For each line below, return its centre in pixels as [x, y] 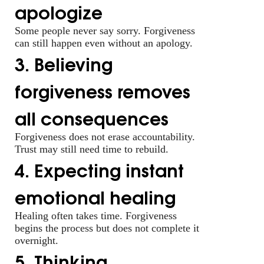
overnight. [37, 240]
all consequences [92, 117]
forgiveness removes [103, 90]
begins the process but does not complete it [107, 228]
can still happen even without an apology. [104, 43]
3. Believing [64, 63]
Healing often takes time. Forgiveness [96, 215]
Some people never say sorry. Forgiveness [105, 30]
